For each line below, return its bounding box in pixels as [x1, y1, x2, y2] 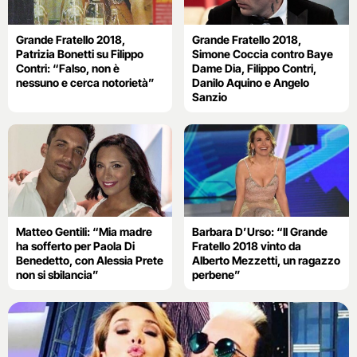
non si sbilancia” [16, 268, 99, 282]
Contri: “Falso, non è [16, 61, 120, 75]
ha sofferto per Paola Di [16, 239, 135, 253]
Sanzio [192, 89, 228, 104]
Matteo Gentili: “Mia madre [16, 225, 152, 239]
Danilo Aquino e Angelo [192, 75, 310, 89]
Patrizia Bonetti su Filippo [16, 46, 143, 61]
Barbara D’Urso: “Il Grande [192, 225, 328, 239]
